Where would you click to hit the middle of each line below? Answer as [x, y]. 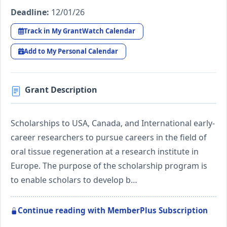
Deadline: [30, 12]
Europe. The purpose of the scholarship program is [109, 166]
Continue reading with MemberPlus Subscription [113, 211]
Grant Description [61, 90]
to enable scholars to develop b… [74, 180]
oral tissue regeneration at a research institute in [105, 152]
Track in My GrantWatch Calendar [80, 31]
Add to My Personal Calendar [71, 51]
